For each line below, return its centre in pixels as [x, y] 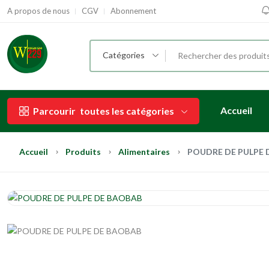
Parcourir [54, 110]
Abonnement [133, 11]
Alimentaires [144, 151]
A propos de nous [38, 11]
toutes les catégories [127, 110]
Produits [83, 151]
